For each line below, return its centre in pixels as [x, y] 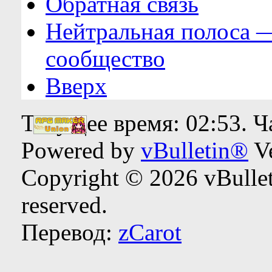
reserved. [64, 205]
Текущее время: [104, 123]
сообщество [105, 59]
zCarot [150, 233]
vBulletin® [195, 151]
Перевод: [70, 233]
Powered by [81, 151]
